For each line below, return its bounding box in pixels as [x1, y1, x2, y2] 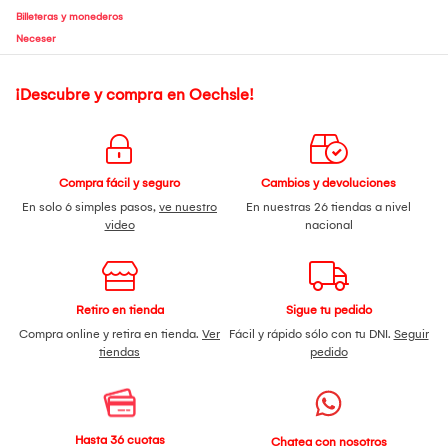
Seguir [393, 326, 429, 341]
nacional [304, 217, 353, 232]
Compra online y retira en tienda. [19, 326, 202, 341]
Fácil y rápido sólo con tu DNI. [228, 326, 394, 341]
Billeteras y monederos [16, 10, 123, 23]
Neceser [16, 32, 56, 45]
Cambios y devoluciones [261, 175, 396, 190]
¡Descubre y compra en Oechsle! [15, 84, 254, 104]
